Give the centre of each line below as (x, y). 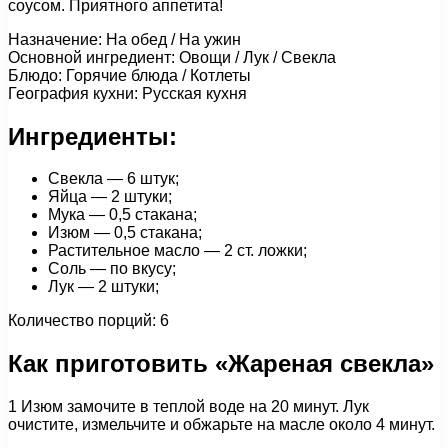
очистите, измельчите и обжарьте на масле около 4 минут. (221, 425)
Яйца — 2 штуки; (110, 197)
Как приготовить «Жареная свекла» (221, 364)
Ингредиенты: (92, 136)
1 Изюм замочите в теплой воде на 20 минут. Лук (188, 407)
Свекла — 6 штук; (113, 179)
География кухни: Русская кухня (127, 93)
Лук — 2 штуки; (103, 287)
